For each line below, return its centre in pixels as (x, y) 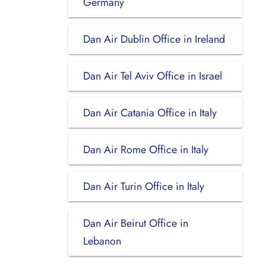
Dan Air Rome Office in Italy (145, 149)
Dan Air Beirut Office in (135, 223)
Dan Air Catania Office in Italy (150, 113)
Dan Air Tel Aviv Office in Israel (152, 76)
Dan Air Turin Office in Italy (143, 186)
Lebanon (102, 241)
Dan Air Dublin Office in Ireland (154, 39)
